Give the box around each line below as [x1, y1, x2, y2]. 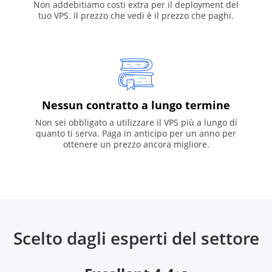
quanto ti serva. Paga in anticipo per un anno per [36, 127, 236, 139]
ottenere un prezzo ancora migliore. [63, 138, 209, 150]
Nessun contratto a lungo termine [42, 97, 230, 112]
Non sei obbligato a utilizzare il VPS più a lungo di [35, 116, 237, 128]
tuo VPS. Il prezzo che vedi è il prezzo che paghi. [38, 9, 234, 21]
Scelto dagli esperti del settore [13, 226, 259, 250]
